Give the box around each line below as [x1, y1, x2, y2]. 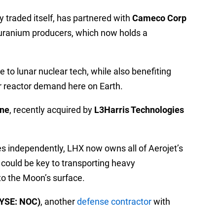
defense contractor [77, 196, 151, 207]
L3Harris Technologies [94, 105, 184, 115]
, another [40, 196, 77, 207]
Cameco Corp [132, 13, 186, 24]
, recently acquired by [9, 105, 94, 115]
